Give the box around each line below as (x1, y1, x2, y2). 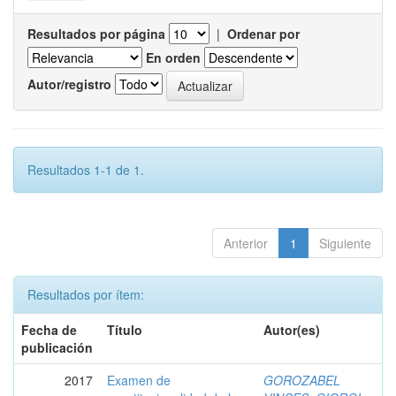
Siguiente (319, 234, 371, 252)
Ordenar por (227, 25, 300, 42)
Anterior (224, 234, 268, 252)
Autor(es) (263, 321, 320, 339)
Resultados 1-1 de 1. (27, 161, 144, 179)
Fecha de (21, 321, 77, 339)
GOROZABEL (263, 371, 340, 389)
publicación (21, 339, 93, 356)
